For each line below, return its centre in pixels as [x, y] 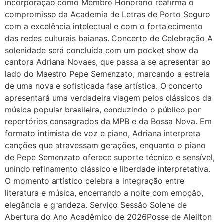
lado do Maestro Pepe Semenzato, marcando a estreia [107, 74]
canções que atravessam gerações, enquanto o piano [105, 145]
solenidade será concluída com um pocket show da [102, 50]
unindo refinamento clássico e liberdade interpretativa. [108, 169]
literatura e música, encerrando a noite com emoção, [104, 193]
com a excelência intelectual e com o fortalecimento [104, 26]
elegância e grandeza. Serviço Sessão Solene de [96, 205]
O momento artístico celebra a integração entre [95, 181]
